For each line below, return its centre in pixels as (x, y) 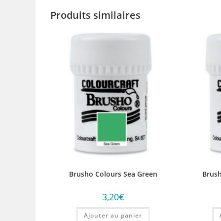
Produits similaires (95, 15)
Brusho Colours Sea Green (113, 174)
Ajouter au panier (113, 216)
